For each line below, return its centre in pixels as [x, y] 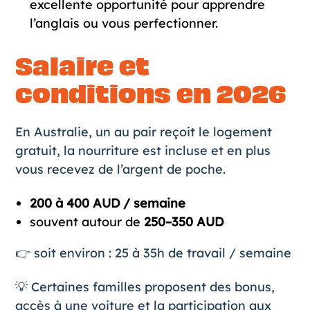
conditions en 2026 [151, 95]
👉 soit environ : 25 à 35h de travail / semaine [153, 253]
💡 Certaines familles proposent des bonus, [145, 287]
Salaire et [82, 67]
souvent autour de [86, 222]
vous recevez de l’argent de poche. [120, 170]
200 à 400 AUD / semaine [107, 203]
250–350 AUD [183, 222]
